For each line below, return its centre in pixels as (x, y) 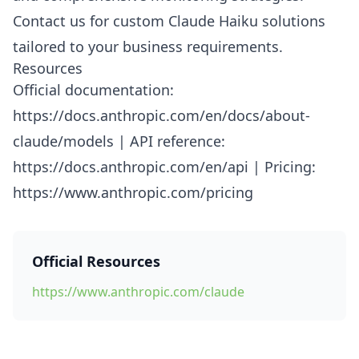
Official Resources (96, 262)
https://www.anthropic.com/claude (138, 292)
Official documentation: (93, 90)
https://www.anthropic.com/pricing (133, 193)
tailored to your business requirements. (148, 47)
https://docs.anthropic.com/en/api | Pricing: (164, 167)
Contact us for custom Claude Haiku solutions (169, 21)
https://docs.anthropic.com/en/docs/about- (161, 116)
